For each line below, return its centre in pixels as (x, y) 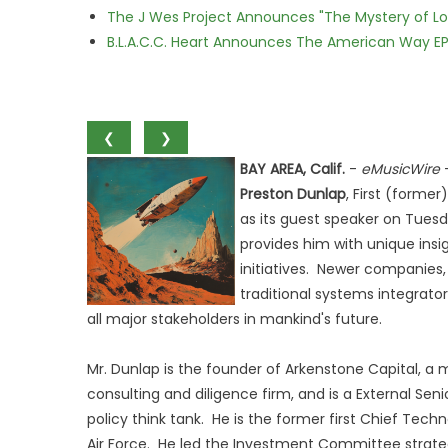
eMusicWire (400, 169)
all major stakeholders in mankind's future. (234, 319)
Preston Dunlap (293, 194)
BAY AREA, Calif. (292, 169)
